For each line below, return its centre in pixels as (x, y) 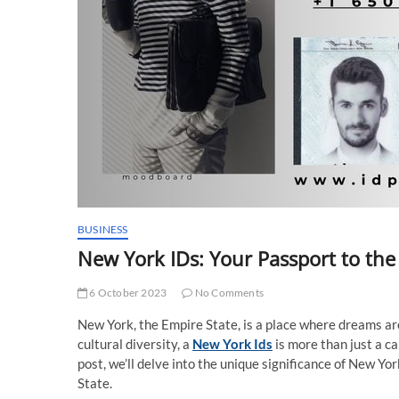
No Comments (228, 293)
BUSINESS (103, 229)
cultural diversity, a (135, 344)
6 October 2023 (127, 293)
